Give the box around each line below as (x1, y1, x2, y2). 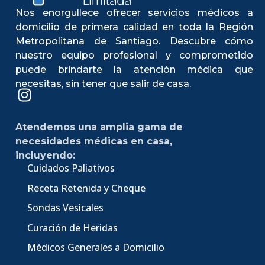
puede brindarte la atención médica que (15, 63, 253, 75)
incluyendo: (15, 150, 75, 161)
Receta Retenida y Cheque (27, 181, 146, 195)
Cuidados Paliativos (27, 161, 115, 175)
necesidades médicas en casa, (15, 135, 172, 147)
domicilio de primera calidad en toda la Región (15, 21, 253, 33)
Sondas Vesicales (27, 201, 104, 215)
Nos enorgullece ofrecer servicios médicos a (15, 7, 253, 18)
